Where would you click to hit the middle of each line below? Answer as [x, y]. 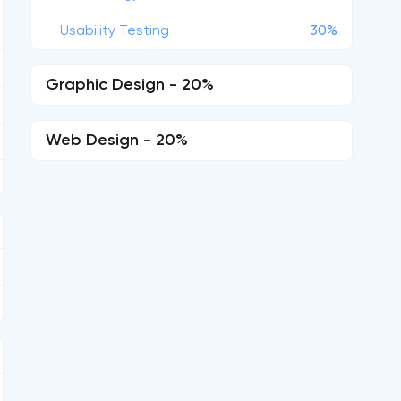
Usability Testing [115, 31]
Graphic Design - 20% [130, 85]
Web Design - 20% [117, 141]
